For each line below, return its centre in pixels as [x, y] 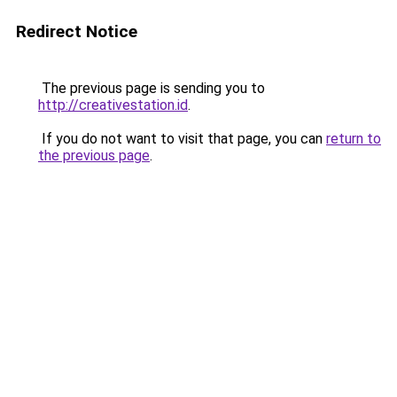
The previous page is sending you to [152, 88]
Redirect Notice [77, 31]
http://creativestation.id [113, 105]
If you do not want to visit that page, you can [182, 139]
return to [354, 139]
